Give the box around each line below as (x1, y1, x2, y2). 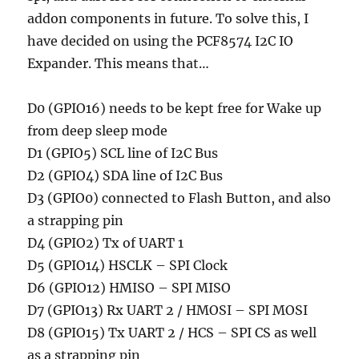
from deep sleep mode (27, 123, 168, 139)
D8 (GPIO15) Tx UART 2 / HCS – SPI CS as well (27, 325, 317, 341)
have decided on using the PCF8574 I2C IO (27, 33, 294, 50)
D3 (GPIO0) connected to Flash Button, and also (27, 190, 332, 207)
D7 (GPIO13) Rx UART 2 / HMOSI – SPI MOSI (27, 302, 309, 319)
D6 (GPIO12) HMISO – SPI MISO (27, 280, 232, 296)
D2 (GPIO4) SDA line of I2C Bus (27, 167, 224, 184)
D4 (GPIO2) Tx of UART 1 (27, 235, 184, 252)
